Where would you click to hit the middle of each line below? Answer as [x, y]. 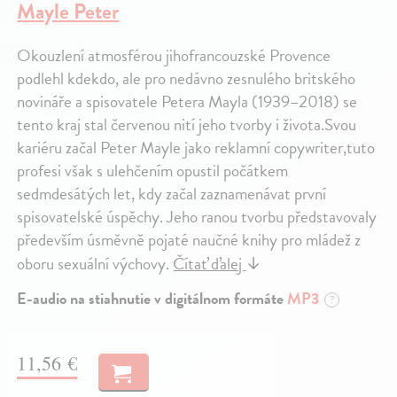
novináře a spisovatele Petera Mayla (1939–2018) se [187, 102]
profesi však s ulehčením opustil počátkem [153, 171]
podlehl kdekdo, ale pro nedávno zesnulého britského [187, 79]
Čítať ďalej [210, 264]
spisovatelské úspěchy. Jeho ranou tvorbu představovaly [197, 217]
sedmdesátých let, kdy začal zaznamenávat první [172, 194]
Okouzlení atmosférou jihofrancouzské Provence [174, 56]
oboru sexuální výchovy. [95, 264]
